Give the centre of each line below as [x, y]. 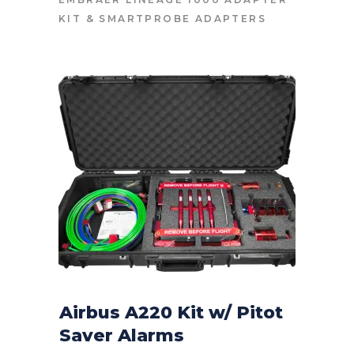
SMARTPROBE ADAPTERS [183, 18]
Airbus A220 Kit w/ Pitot [171, 312]
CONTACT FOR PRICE [177, 345]
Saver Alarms [122, 335]
